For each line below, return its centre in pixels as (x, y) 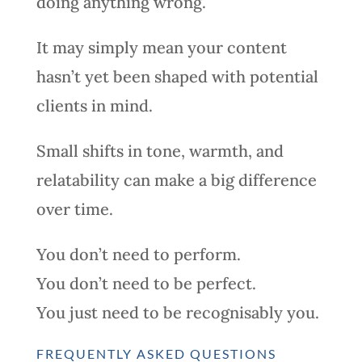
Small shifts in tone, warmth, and (160, 150)
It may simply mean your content (161, 47)
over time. (74, 208)
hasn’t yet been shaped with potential (177, 76)
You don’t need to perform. (138, 254)
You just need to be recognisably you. (177, 312)
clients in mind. (94, 105)
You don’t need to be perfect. (146, 283)
